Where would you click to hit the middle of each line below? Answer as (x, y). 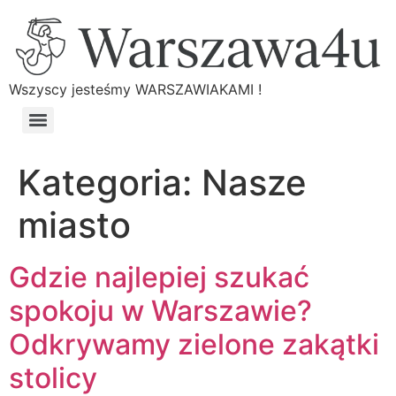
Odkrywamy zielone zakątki (194, 344)
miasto (74, 225)
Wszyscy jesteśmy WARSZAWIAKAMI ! (135, 89)
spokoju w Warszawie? (160, 310)
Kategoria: (110, 182)
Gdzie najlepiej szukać (159, 277)
